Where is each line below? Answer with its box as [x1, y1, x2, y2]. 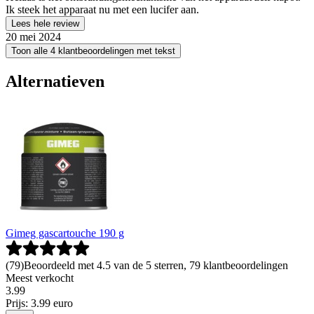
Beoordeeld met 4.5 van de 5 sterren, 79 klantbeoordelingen [24, 259, 288, 271]
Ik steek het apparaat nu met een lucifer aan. [6, 4, 199, 16]
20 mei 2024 [6, 31, 61, 43]
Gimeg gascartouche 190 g [6, 227, 124, 239]
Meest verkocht [6, 272, 74, 284]
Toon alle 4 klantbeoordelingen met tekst [11, 46, 175, 57]
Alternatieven [6, 72, 104, 91]
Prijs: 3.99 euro [6, 297, 73, 309]
